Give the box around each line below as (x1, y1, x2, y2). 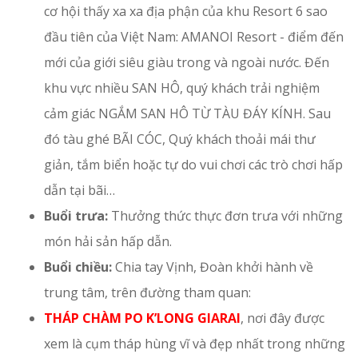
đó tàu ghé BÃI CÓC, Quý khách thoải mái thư (44, 129, 316, 148)
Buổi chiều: (44, 257, 112, 276)
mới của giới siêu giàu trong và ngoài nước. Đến (44, 53, 329, 71)
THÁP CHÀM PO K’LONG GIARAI (44, 308, 241, 327)
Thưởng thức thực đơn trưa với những (111, 206, 343, 225)
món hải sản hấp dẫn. (44, 232, 172, 250)
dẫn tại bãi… (44, 181, 118, 199)
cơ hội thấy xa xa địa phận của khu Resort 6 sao (44, 2, 328, 20)
